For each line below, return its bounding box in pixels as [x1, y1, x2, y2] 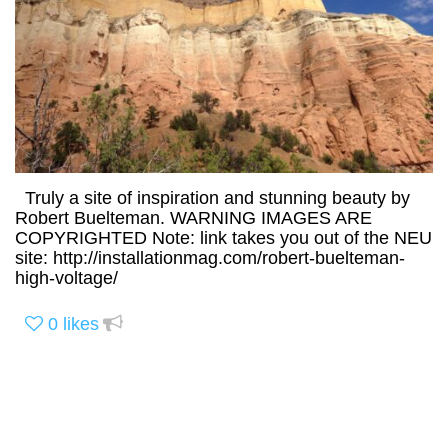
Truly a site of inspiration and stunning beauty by [15, 187, 410, 208]
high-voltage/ [15, 267, 118, 288]
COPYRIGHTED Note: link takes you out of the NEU [15, 227, 432, 248]
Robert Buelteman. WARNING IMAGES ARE [15, 207, 372, 228]
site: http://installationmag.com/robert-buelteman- [15, 247, 405, 268]
